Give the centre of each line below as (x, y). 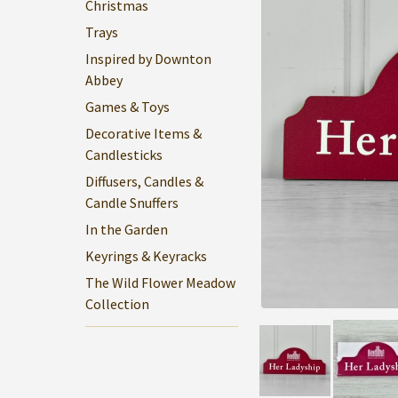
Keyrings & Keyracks (146, 256)
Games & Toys (127, 107)
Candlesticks (124, 155)
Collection (117, 304)
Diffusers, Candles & (144, 181)
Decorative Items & (143, 133)
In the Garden (127, 229)
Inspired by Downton (148, 59)
